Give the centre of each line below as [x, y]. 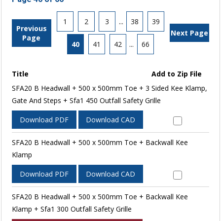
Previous [31, 28]
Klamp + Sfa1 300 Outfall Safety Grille [72, 209]
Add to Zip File [177, 74]
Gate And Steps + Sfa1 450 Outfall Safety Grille [86, 101]
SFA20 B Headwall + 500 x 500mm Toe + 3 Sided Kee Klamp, [109, 88]
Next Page [190, 33]
